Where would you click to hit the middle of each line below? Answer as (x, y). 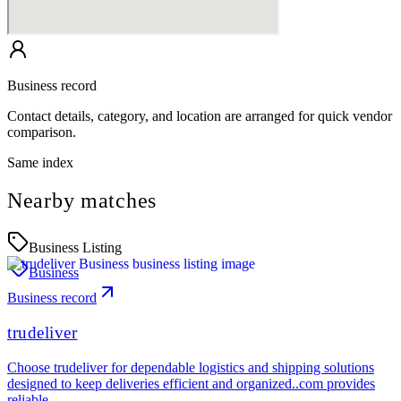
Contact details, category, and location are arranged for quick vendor (200, 116)
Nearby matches (82, 201)
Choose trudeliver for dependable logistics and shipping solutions (191, 367)
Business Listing (75, 248)
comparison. (42, 132)
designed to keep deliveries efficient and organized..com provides (191, 383)
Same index (40, 163)
